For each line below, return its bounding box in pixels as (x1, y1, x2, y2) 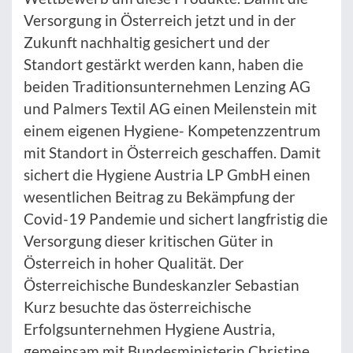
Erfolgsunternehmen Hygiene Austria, (24, 320, 275, 339)
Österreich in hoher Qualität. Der (24, 254, 244, 273)
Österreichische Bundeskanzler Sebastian (24, 276, 299, 295)
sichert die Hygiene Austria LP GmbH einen (24, 165, 310, 184)
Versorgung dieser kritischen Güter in (24, 232, 273, 251)
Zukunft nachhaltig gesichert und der (24, 33, 270, 52)
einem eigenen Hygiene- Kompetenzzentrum (24, 121, 321, 140)
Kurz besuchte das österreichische (24, 298, 251, 317)
